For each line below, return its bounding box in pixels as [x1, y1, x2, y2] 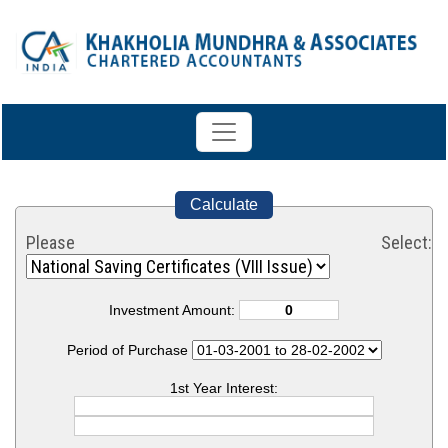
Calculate [190, 196, 258, 213]
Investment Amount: [109, 302, 239, 318]
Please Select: [26, 232, 432, 253]
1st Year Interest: [170, 380, 278, 396]
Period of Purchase [66, 342, 192, 358]
